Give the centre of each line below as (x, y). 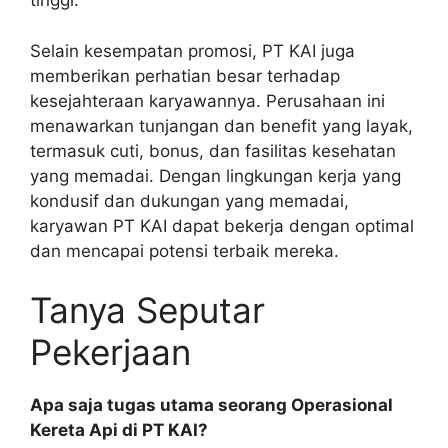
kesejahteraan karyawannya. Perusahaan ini (207, 100)
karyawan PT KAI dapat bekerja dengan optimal (222, 225)
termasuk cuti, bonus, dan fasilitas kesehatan (213, 150)
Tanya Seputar (147, 310)
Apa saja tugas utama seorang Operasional (211, 405)
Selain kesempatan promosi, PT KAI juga (192, 50)
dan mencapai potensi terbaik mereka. (184, 250)
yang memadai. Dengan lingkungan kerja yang (215, 175)
